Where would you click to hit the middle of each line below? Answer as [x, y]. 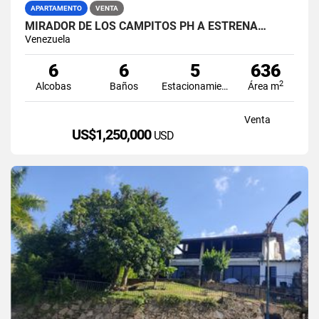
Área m [264, 86]
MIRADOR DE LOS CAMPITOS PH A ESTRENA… [146, 26]
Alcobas [53, 86]
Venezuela [48, 39]
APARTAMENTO [56, 8]
